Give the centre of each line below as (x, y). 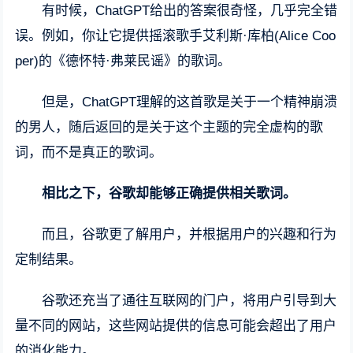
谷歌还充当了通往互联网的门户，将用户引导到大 (190, 301)
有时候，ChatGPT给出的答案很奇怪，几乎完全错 (190, 11)
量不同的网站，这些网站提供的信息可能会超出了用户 (176, 326)
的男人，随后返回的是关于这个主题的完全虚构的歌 (169, 128)
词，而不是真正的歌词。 (89, 153)
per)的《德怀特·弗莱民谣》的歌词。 (123, 61)
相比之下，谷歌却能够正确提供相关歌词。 (169, 194)
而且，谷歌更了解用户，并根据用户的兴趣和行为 (190, 235)
